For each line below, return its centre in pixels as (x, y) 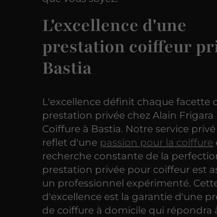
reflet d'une (71, 143)
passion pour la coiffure (157, 143)
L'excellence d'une (115, 26)
